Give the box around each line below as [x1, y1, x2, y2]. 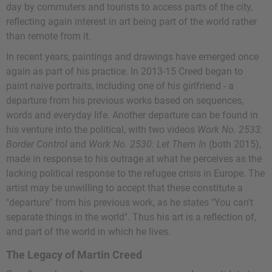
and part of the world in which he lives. [6, 226, 171, 238]
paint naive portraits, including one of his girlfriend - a [6, 80, 234, 92]
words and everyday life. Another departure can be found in [6, 109, 258, 121]
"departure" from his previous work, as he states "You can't [6, 197, 253, 209]
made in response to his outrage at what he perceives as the [6, 153, 262, 165]
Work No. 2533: [197, 124, 263, 136]
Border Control [6, 138, 67, 151]
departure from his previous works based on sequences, [6, 95, 243, 107]
